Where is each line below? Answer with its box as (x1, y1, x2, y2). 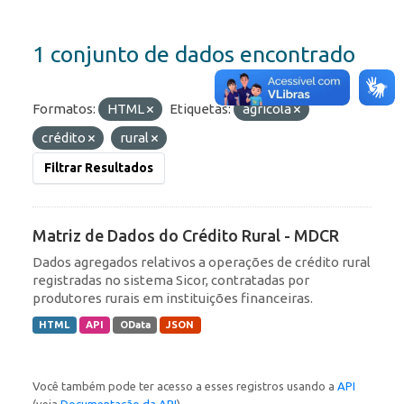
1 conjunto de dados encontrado (32, 41, 355, 68)
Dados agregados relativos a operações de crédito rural (32, 254, 371, 271)
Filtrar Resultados (44, 161, 153, 176)
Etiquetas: (170, 101, 231, 117)
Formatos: (32, 101, 96, 117)
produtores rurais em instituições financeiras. (32, 290, 313, 307)
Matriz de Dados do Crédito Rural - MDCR (32, 226, 339, 245)
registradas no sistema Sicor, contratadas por (32, 272, 309, 289)
